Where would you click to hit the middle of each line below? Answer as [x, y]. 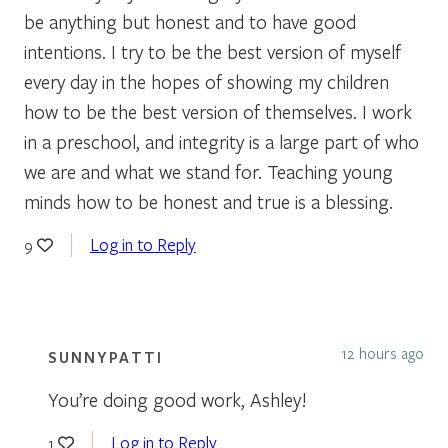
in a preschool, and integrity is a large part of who [221, 141]
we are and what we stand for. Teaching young [208, 171]
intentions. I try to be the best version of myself [212, 51]
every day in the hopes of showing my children [206, 81]
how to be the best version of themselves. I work [218, 111]
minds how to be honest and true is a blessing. [208, 201]
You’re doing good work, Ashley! [177, 399]
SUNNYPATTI [105, 356]
